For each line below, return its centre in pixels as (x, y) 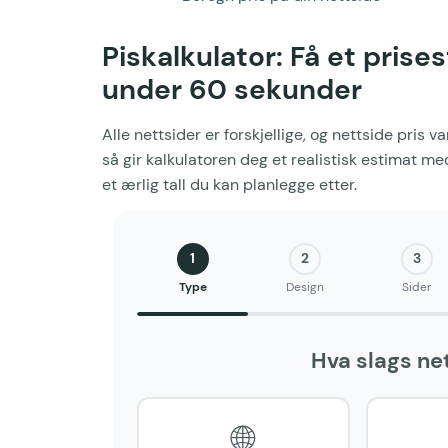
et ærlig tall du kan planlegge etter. (229, 184)
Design (304, 286)
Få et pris (352, 56)
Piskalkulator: (196, 56)
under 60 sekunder (232, 89)
